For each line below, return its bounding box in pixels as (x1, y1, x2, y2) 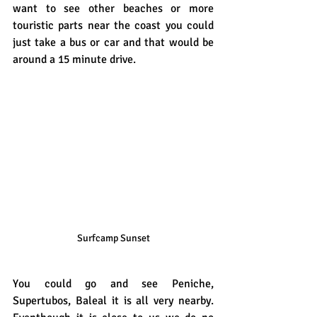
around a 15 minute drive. (13, 52, 136, 67)
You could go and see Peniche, (13, 277, 214, 292)
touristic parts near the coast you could (13, 18, 214, 33)
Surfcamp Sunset (76, 232, 150, 245)
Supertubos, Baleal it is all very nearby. (13, 294, 214, 309)
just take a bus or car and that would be (13, 35, 214, 50)
